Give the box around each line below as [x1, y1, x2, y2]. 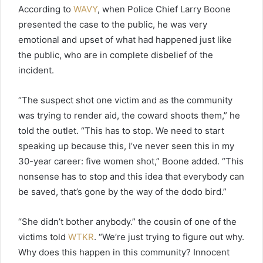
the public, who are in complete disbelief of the [18, 49, 213, 60]
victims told [18, 231, 68, 242]
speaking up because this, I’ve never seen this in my [18, 140, 234, 151]
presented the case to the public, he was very [18, 18, 207, 30]
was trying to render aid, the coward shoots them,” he [18, 109, 240, 121]
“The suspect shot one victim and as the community [18, 94, 232, 106]
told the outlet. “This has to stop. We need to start [18, 124, 224, 136]
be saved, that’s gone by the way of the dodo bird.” [18, 186, 227, 197]
